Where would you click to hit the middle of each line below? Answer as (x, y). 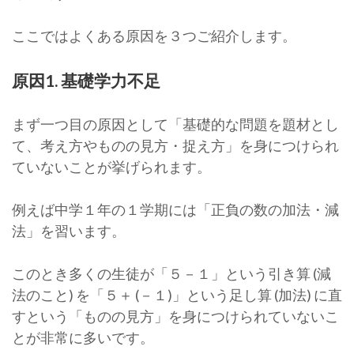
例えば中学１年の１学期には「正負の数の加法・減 (175, 210)
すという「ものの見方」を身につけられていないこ (175, 316)
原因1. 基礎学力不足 (86, 80)
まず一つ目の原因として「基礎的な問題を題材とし (175, 124)
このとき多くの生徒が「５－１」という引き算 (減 (171, 274)
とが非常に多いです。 (83, 338)
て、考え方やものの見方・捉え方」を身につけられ (175, 146)
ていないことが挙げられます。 (111, 167)
